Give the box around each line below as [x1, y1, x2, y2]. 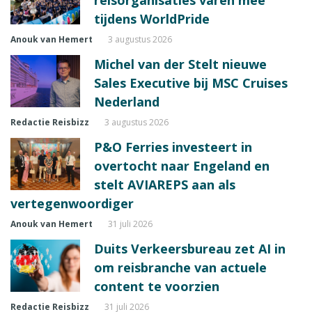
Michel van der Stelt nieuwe [94, 55, 267, 72]
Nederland [94, 93, 159, 110]
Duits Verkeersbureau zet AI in [94, 240, 286, 257]
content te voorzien [94, 277, 219, 295]
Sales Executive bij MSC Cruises [94, 74, 288, 91]
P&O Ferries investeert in [94, 138, 252, 155]
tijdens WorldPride [94, 10, 210, 27]
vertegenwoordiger [10, 194, 134, 212]
